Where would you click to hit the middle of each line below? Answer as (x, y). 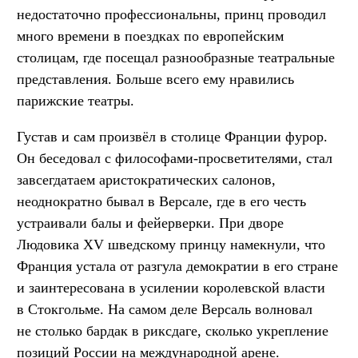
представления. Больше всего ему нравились (155, 79)
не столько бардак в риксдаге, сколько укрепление (173, 330)
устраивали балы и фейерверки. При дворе (150, 223)
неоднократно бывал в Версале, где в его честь (161, 201)
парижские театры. (76, 100)
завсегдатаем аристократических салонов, (146, 179)
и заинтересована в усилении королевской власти (171, 287)
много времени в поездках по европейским (150, 36)
